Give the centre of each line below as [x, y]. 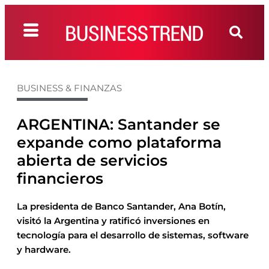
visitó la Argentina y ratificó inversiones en [113, 221]
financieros [60, 178]
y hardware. [44, 249]
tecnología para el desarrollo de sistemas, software [133, 235]
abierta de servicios [92, 160]
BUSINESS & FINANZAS [69, 88]
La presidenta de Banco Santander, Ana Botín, [121, 206]
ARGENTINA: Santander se [119, 124]
